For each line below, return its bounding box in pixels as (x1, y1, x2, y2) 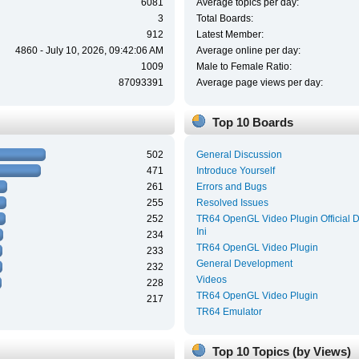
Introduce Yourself (196, 165, 275, 177)
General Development (196, 258, 292, 270)
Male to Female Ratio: (196, 60, 292, 72)
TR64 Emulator (196, 306, 262, 318)
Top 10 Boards (212, 115, 293, 129)
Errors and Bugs (196, 181, 267, 193)
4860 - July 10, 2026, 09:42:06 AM (14, 44, 163, 56)
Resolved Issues (196, 197, 268, 209)
